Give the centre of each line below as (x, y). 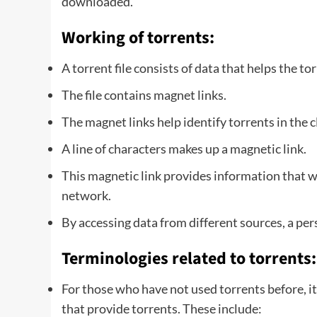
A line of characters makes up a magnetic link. (184, 148)
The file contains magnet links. (144, 94)
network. (86, 195)
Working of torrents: (138, 38)
